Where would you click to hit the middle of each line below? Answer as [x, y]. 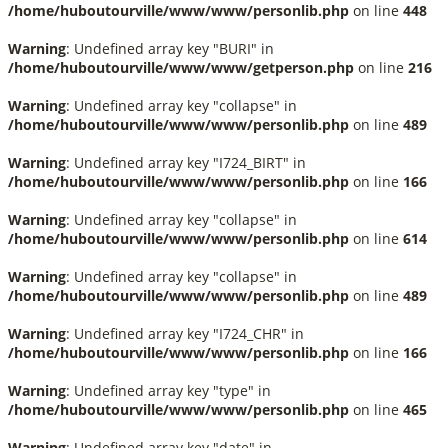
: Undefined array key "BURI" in [170, 48]
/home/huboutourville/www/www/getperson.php [181, 67]
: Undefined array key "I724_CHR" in [185, 333]
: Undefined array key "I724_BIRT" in [186, 162]
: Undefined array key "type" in [168, 390]
